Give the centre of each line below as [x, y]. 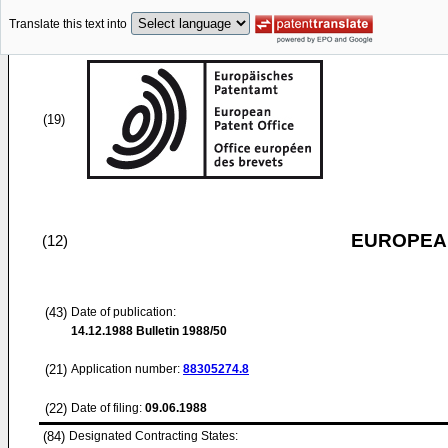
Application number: [127, 369]
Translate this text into [68, 24]
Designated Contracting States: [153, 436]
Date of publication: [123, 312]
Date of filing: [106, 408]
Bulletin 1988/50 [180, 331]
